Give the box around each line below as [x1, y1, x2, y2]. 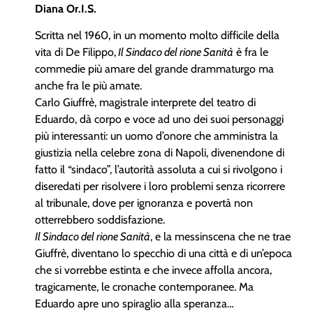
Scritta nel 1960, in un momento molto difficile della [35, 29, 279, 43]
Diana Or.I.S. [35, 2, 96, 15]
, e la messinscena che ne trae [150, 230, 291, 244]
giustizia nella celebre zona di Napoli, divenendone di [35, 146, 284, 160]
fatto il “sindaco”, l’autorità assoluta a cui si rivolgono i [35, 163, 282, 177]
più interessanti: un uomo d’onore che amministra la [35, 129, 278, 143]
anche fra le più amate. [35, 79, 142, 93]
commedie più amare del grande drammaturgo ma [35, 62, 274, 76]
